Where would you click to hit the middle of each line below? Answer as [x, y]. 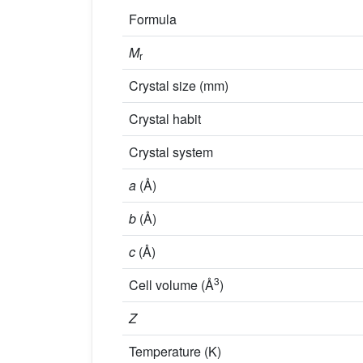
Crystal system [171, 152]
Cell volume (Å [171, 285]
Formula [153, 19]
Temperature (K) [175, 352]
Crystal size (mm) [179, 86]
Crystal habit [165, 119]
